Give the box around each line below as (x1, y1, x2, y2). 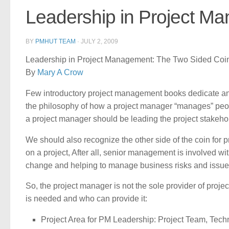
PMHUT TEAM (35, 37, 76, 45)
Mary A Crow (37, 67, 83, 77)
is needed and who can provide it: (26, 194, 147, 203)
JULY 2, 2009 (81, 37, 118, 45)
